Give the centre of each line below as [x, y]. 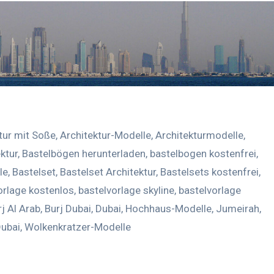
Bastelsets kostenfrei [209, 172]
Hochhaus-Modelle [168, 208]
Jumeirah [238, 208]
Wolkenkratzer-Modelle [78, 227]
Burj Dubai [68, 208]
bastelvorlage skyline [126, 190]
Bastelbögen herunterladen [84, 153]
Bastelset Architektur [108, 172]
